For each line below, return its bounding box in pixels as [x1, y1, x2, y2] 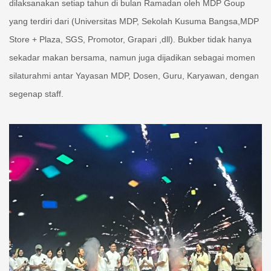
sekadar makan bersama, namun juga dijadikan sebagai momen [9, 52, 255, 62]
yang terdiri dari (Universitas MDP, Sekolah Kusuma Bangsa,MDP [9, 16, 259, 26]
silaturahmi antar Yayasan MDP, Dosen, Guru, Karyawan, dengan [9, 70, 259, 80]
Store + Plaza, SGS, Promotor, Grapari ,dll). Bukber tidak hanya [9, 34, 252, 44]
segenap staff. [9, 88, 64, 99]
